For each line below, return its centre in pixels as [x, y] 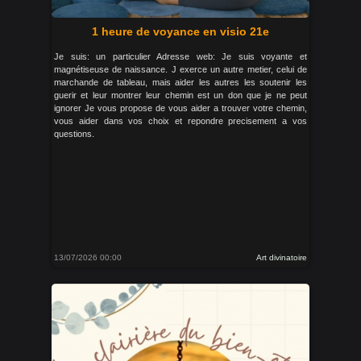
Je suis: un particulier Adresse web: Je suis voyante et [180, 56]
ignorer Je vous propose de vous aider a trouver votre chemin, [180, 108]
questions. [74, 134]
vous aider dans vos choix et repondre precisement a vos [180, 121]
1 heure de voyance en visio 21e [180, 31]
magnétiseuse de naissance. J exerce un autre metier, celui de [180, 69]
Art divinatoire [282, 257]
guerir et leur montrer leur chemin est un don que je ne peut [180, 95]
